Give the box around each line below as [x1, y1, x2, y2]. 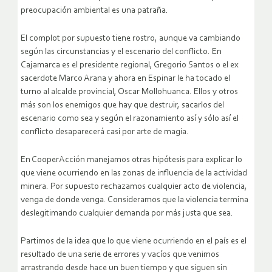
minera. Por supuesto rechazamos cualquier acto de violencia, [21, 182, 247, 192]
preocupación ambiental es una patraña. [21, 6, 168, 16]
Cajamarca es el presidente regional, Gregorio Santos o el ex [21, 61, 239, 70]
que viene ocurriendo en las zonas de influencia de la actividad [21, 169, 247, 178]
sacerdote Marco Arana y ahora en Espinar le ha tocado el [21, 74, 230, 84]
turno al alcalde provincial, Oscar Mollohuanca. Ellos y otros [21, 87, 238, 97]
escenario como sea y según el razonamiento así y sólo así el [21, 114, 239, 124]
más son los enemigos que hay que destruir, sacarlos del [21, 101, 224, 110]
